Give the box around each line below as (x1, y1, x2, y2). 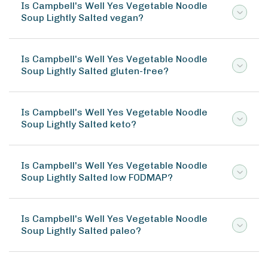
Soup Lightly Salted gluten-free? (21, 65, 169, 77)
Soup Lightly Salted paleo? (21, 225, 141, 236)
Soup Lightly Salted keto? (21, 118, 136, 130)
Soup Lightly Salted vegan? (21, 12, 144, 23)
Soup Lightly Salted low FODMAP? (21, 172, 173, 183)
